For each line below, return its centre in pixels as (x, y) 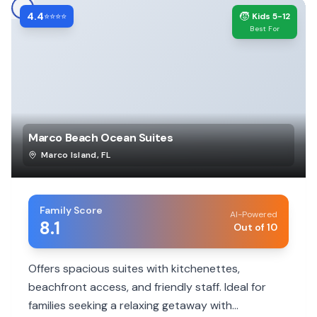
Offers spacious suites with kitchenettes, (134, 269)
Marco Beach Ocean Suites (101, 138)
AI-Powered (254, 214)
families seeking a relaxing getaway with (130, 305)
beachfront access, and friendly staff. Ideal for (147, 287)
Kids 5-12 (271, 16)
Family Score (71, 210)
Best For (265, 29)
